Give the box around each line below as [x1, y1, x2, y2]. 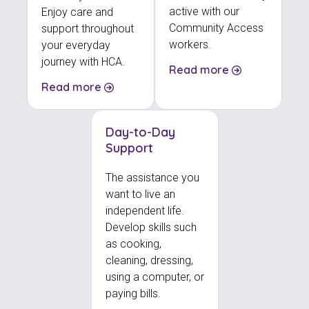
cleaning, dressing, [105, 253, 193, 267]
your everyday [41, 38, 110, 52]
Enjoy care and [41, 5, 113, 19]
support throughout [41, 21, 134, 35]
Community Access [169, 21, 263, 34]
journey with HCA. [41, 54, 125, 68]
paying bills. [105, 286, 161, 300]
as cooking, [105, 237, 161, 250]
